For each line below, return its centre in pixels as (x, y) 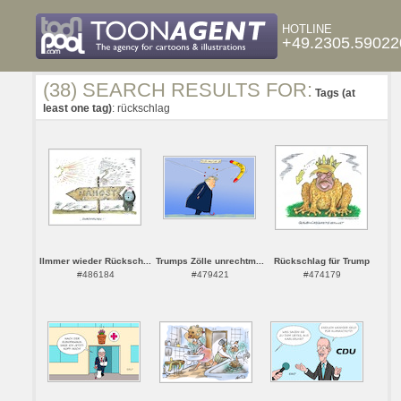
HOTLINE (307, 29)
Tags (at (335, 93)
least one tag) (77, 108)
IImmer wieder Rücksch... (95, 261)
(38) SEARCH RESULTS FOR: (178, 90)
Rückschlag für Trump (322, 261)
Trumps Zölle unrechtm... (210, 261)
